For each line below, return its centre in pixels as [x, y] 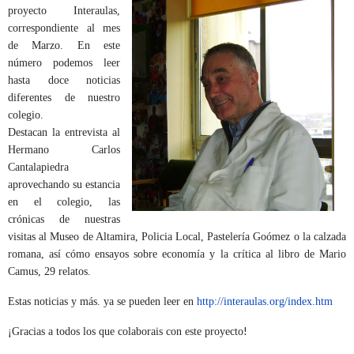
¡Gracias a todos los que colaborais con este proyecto [126, 332]
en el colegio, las [64, 202]
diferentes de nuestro [64, 98]
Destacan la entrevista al [64, 133]
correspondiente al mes [64, 28]
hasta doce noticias [64, 81]
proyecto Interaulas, [64, 11]
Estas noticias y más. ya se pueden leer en [102, 302]
